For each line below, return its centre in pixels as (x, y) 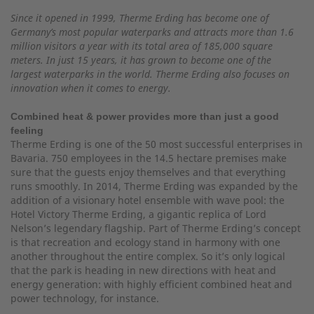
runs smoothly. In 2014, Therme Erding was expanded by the (154, 186)
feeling (27, 130)
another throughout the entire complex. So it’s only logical (148, 256)
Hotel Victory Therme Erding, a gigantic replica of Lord (138, 214)
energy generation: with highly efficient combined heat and (151, 284)
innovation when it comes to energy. (91, 88)
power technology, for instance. (85, 298)
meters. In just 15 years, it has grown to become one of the (141, 60)
